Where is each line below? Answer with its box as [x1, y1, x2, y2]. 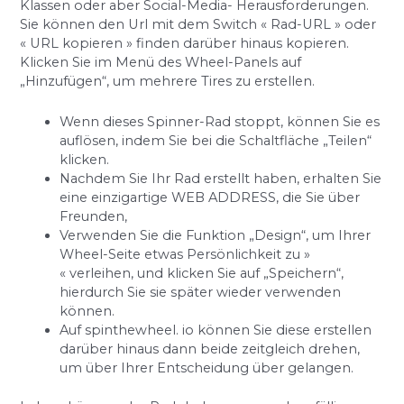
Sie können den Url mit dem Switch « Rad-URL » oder [20, 16, 377, 33]
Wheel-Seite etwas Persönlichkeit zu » [60, 245, 311, 262]
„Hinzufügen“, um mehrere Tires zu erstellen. [20, 73, 316, 90]
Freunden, [60, 207, 128, 225]
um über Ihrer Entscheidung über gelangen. [60, 359, 354, 376]
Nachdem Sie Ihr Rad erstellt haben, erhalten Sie [60, 170, 382, 187]
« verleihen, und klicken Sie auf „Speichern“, [60, 264, 344, 281]
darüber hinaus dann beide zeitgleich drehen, [60, 340, 361, 357]
